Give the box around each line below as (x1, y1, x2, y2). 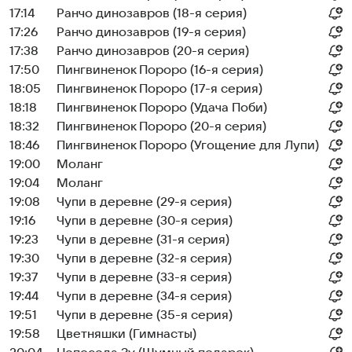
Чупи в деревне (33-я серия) (57, 270, 232, 284)
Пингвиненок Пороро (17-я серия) (57, 82, 262, 96)
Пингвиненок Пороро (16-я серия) (57, 63, 263, 77)
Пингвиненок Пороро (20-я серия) (57, 119, 266, 134)
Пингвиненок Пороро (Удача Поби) (57, 101, 267, 115)
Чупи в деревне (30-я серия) (57, 214, 233, 228)
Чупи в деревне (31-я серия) (57, 233, 229, 247)
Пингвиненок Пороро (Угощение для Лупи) (57, 138, 319, 152)
